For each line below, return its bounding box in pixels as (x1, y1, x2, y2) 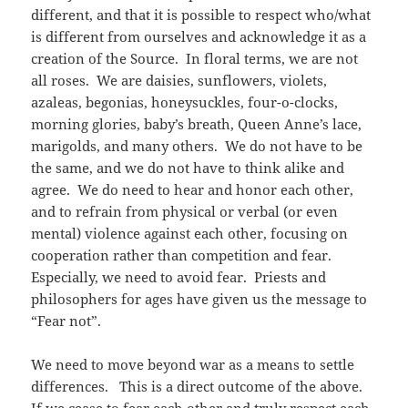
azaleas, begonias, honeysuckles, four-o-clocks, (31, 93, 339, 112)
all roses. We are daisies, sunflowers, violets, (31, 71, 328, 90)
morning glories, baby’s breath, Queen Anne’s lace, (31, 115, 362, 134)
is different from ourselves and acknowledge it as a (31, 27, 367, 46)
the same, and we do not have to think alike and (31, 158, 345, 178)
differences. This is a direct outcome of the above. (31, 377, 367, 396)
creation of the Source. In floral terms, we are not (31, 49, 359, 68)
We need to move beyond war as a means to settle (31, 355, 355, 374)
